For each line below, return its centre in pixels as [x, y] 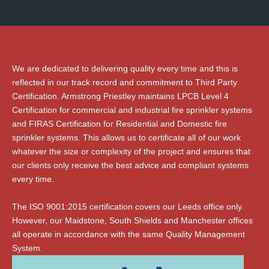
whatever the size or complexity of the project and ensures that [131, 151]
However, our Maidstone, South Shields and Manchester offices [132, 220]
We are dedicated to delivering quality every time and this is [125, 68]
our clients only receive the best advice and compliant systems [130, 165]
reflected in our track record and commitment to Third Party [125, 82]
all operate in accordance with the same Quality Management [128, 234]
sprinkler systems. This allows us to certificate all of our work [126, 137]
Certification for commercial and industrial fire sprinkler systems [132, 110]
